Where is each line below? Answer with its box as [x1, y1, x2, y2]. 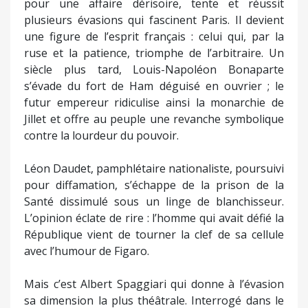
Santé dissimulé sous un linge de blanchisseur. [24, 193, 284, 209]
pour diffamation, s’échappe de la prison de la [24, 177, 284, 192]
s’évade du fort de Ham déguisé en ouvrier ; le [24, 78, 284, 93]
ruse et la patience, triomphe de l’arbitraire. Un [24, 45, 284, 60]
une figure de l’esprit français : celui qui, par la [24, 28, 284, 44]
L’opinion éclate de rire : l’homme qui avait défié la [24, 210, 284, 225]
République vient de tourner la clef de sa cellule [24, 226, 284, 242]
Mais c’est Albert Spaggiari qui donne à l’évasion [24, 276, 284, 291]
